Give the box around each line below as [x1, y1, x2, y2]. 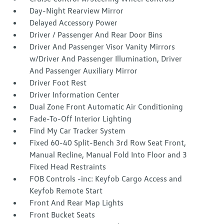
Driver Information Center [29, 89, 120, 100]
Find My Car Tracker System [29, 125, 126, 136]
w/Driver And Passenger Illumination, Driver [29, 53, 182, 64]
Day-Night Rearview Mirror [29, 5, 124, 16]
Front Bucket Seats [29, 209, 95, 220]
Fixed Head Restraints [29, 161, 106, 172]
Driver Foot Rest [29, 77, 87, 88]
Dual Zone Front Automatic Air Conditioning [29, 101, 183, 112]
